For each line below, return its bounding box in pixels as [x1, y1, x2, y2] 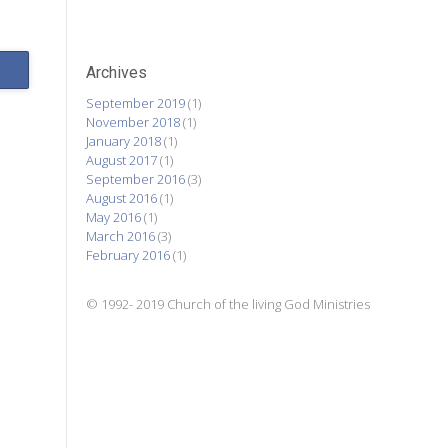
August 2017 [86, 151, 158, 170]
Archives [86, 62, 148, 82]
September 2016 [86, 170, 186, 189]
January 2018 [86, 132, 162, 151]
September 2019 [86, 94, 186, 113]
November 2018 [86, 113, 181, 132]
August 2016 [86, 189, 158, 208]
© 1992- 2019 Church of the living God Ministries [86, 295, 371, 314]
